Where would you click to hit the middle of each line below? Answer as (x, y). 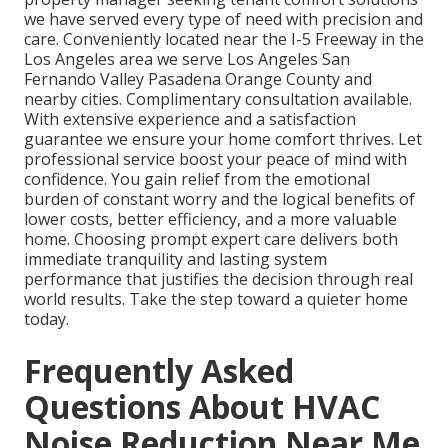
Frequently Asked (159, 371)
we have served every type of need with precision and (223, 19)
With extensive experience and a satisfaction (190, 119)
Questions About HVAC (202, 407)
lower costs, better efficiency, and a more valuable (210, 219)
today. (46, 319)
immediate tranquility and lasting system (175, 259)
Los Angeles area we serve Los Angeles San (187, 59)
